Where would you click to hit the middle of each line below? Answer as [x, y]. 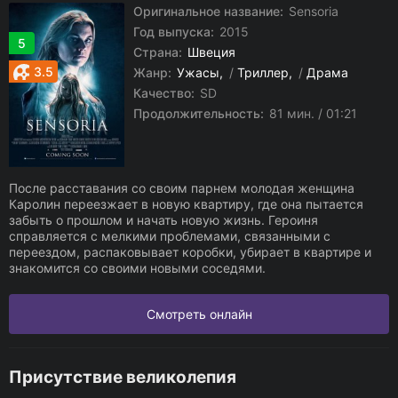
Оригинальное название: [208, 11]
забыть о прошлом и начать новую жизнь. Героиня [163, 220]
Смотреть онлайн [199, 314]
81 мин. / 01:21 [311, 113]
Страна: [158, 52]
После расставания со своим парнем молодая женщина [182, 188]
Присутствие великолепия [123, 377]
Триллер [263, 72]
